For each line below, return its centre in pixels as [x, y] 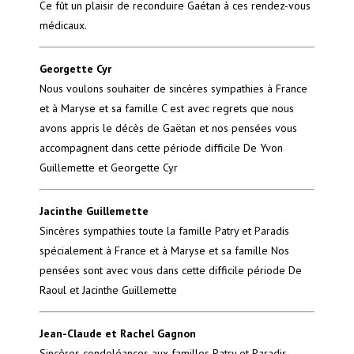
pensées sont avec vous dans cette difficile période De [171, 271]
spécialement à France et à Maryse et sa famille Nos [164, 251]
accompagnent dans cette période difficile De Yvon [161, 148]
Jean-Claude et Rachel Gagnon [118, 334]
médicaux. [63, 26]
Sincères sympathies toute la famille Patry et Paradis [164, 231]
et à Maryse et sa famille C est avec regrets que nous [167, 109]
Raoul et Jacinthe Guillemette [108, 290]
